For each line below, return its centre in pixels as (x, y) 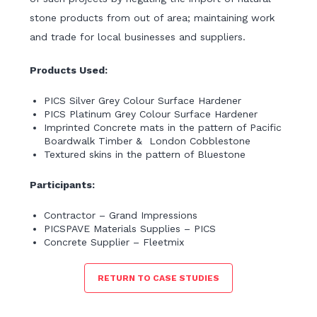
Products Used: (70, 70)
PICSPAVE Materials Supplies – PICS (130, 229)
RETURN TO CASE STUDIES (158, 278)
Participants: (64, 185)
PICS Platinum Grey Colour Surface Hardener (151, 114)
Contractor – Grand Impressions (121, 215)
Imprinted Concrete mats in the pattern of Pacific (163, 128)
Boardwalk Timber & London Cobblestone (148, 141)
